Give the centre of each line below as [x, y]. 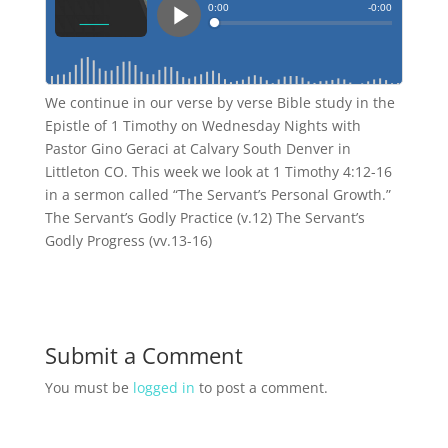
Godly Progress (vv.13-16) [128, 240]
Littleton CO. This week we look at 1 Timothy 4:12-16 [218, 171]
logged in [163, 387]
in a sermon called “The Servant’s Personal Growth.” [217, 194]
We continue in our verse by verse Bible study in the [219, 102]
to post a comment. [261, 387]
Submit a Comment [143, 355]
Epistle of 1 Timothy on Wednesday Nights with [202, 125]
